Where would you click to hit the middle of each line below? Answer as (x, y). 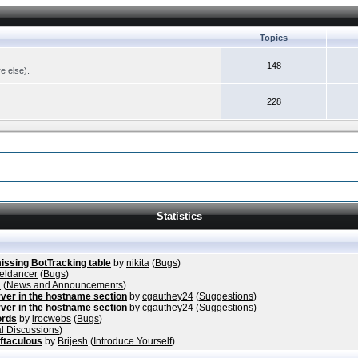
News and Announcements (65, 285)
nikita (138, 263)
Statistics (179, 216)
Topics (274, 38)
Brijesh (73, 341)
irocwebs (52, 319)
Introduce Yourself (133, 341)
